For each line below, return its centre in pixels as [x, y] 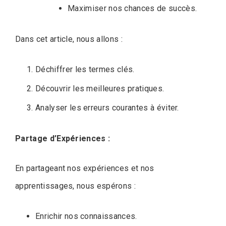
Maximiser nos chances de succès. [132, 8]
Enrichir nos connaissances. [86, 216]
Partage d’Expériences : [63, 138]
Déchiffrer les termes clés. [85, 69]
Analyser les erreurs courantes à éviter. [107, 107]
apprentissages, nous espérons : [75, 186]
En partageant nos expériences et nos [85, 168]
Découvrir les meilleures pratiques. [100, 88]
